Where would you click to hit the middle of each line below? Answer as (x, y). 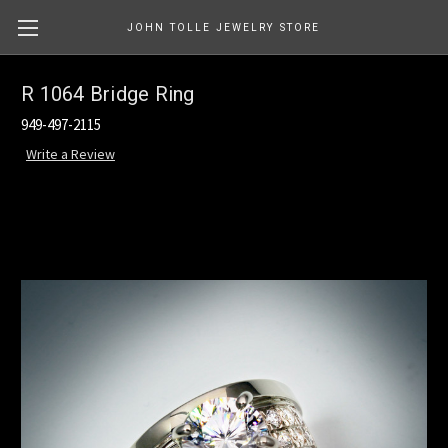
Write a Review (70, 154)
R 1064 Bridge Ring (108, 94)
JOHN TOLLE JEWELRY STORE (224, 27)
